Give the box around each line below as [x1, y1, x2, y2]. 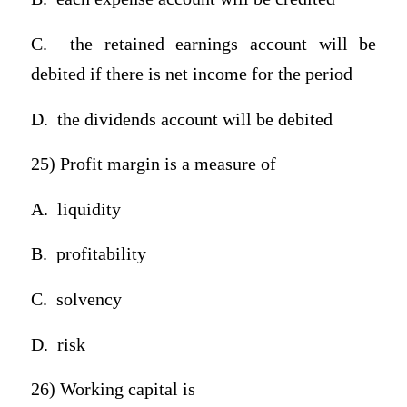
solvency [55, 290, 122, 310]
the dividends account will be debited [56, 109, 333, 129]
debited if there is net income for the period [30, 64, 352, 84]
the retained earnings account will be [69, 34, 377, 54]
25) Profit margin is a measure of [30, 154, 276, 174]
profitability [55, 244, 146, 264]
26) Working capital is [30, 380, 195, 400]
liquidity [56, 199, 121, 219]
